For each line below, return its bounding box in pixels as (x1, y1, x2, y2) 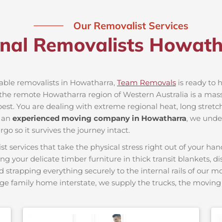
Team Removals (117, 78, 176, 88)
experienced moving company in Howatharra (12, 113, 186, 123)
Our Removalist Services (73, 19, 188, 32)
